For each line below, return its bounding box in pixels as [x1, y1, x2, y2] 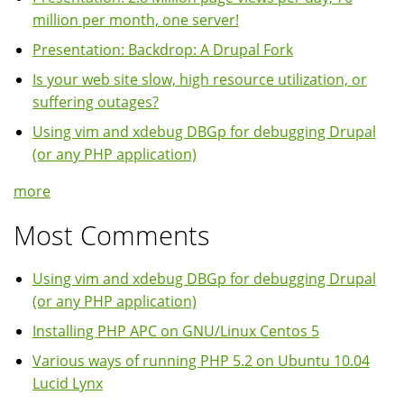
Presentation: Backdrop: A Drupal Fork [32, 40, 293, 60]
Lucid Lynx [32, 373, 103, 394]
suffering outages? [32, 92, 159, 113]
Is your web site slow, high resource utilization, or [32, 69, 367, 90]
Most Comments [14, 217, 210, 253]
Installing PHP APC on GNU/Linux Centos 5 [32, 321, 319, 342]
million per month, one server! [32, 10, 239, 31]
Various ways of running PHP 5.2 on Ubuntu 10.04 [32, 351, 370, 372]
